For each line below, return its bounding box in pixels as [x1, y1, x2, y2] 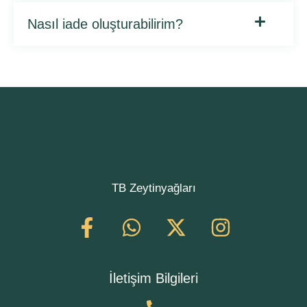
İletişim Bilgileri [109, 271, 198, 286]
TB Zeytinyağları [111, 182, 196, 195]
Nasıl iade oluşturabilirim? [27, 16, 183, 32]
